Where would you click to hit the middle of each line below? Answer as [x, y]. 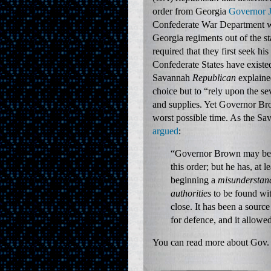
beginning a [194, 180]
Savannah [172, 78]
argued [165, 131]
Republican [214, 78]
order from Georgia [191, 11]
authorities [191, 193]
